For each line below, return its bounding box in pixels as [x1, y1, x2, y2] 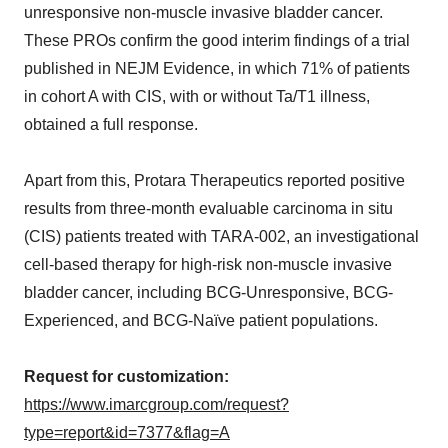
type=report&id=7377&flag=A [24, 424, 230, 442]
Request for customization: [24, 368, 229, 386]
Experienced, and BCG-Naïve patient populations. [24, 312, 378, 330]
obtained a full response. [24, 116, 198, 134]
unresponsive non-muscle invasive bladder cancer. [24, 4, 383, 22]
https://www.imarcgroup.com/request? [24, 396, 289, 414]
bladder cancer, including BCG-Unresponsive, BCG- [24, 284, 393, 302]
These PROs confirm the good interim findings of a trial [24, 32, 410, 50]
